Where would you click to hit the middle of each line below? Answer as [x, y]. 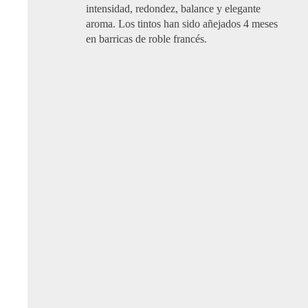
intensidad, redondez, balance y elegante [174, 9]
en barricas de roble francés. [147, 39]
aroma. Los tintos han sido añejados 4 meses [182, 24]
